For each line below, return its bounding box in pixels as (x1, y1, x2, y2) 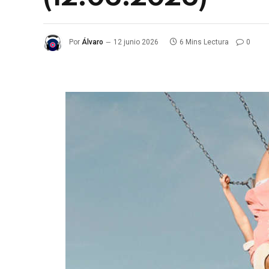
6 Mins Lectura (180, 38, 229, 47)
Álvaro (82, 38, 103, 47)
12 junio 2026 (113, 38, 159, 47)
